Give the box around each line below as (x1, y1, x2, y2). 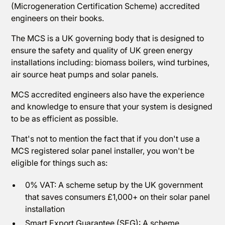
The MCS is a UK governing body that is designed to (11, 33, 204, 43)
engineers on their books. (11, 13, 106, 23)
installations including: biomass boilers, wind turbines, (11, 57, 210, 67)
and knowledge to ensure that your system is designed (11, 101, 213, 111)
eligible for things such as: (11, 158, 110, 168)
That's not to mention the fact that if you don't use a (11, 134, 200, 144)
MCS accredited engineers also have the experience (11, 89, 205, 99)
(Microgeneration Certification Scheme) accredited (11, 1, 200, 11)
